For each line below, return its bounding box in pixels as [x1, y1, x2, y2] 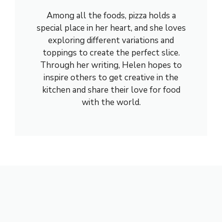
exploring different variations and [48, 34, 174, 46]
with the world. [81, 96, 141, 108]
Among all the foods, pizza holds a [46, 9, 176, 21]
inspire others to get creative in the [44, 71, 178, 83]
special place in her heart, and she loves [36, 22, 186, 34]
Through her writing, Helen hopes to [40, 59, 182, 71]
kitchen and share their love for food [42, 84, 180, 96]
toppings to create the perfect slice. [42, 47, 180, 58]
